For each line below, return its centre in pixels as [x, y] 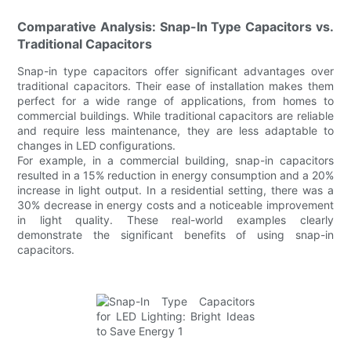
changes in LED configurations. [97, 146]
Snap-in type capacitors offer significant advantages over [175, 71]
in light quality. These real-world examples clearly [175, 220]
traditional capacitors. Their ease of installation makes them [175, 86]
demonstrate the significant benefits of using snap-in [175, 235]
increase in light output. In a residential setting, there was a [175, 190]
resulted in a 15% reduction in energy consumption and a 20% [175, 175]
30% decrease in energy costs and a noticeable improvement [175, 205]
